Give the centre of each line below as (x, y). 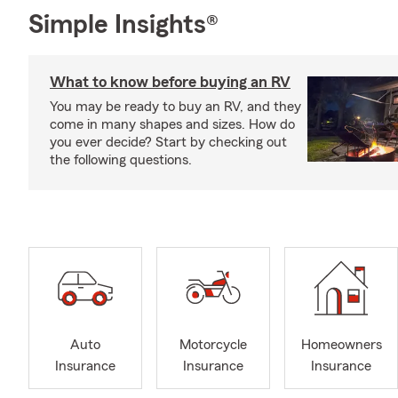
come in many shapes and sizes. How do (172, 124)
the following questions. (121, 160)
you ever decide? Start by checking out (168, 142)
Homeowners (341, 345)
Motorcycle (213, 345)
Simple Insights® (123, 25)
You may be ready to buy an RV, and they (175, 107)
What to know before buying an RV (170, 82)
